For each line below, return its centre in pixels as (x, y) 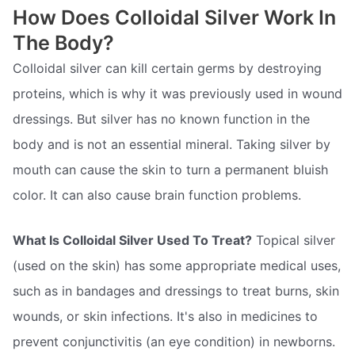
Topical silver (294, 240)
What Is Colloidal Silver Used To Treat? (132, 240)
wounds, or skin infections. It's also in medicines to (165, 317)
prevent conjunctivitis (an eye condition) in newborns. (174, 342)
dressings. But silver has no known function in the (161, 118)
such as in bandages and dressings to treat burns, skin (176, 291)
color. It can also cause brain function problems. (157, 195)
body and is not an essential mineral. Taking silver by (172, 144)
